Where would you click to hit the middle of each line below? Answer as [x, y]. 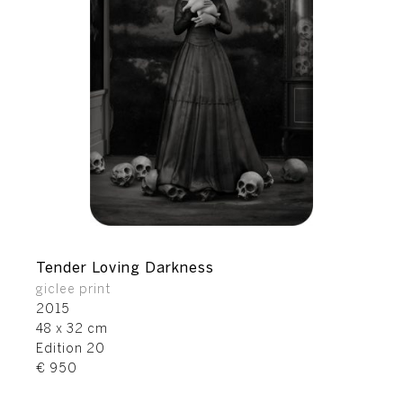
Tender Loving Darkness [125, 269]
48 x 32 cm [72, 330]
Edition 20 [71, 349]
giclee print [73, 290]
